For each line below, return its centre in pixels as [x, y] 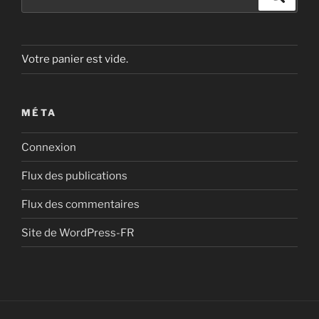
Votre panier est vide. [75, 59]
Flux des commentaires [80, 204]
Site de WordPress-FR [78, 232]
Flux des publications [74, 176]
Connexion [49, 147]
